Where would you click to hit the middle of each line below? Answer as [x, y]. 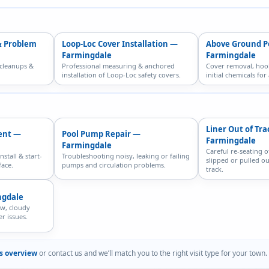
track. [215, 169]
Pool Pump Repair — [101, 134]
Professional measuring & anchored [118, 66]
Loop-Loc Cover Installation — [120, 44]
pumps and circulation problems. [114, 165]
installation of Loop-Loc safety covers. [121, 75]
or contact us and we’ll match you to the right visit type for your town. [152, 253]
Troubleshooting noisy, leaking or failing [126, 156]
